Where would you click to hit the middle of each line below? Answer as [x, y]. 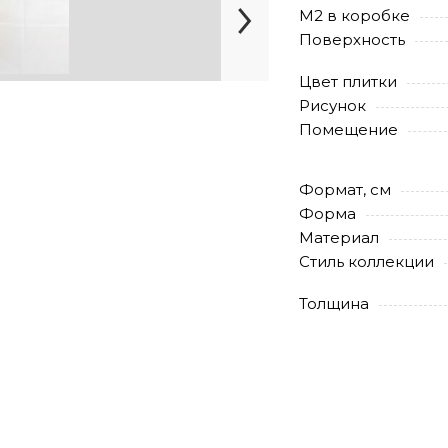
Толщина [334, 303]
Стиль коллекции [366, 261]
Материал [339, 237]
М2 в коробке [354, 15]
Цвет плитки [348, 81]
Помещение [348, 129]
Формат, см [345, 189]
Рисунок [332, 105]
